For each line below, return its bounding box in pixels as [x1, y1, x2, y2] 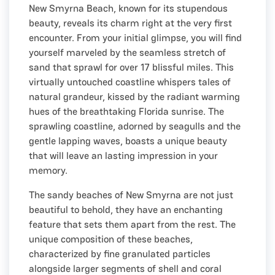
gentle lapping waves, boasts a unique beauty [29, 134, 227, 147]
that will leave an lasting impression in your [29, 149, 218, 162]
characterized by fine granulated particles [29, 247, 211, 260]
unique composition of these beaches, [29, 232, 193, 246]
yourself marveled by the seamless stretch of [29, 45, 226, 59]
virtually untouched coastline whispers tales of [29, 75, 231, 88]
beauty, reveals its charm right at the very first [29, 16, 232, 29]
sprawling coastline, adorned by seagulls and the [29, 119, 241, 133]
